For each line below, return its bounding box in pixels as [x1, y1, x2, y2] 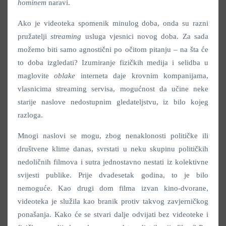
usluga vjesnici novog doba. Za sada [85, 32, 209, 41]
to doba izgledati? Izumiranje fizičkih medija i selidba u [18, 59, 208, 67]
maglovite [18, 72, 54, 80]
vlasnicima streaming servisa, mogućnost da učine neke [18, 85, 208, 93]
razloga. [18, 111, 43, 120]
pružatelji [18, 32, 51, 41]
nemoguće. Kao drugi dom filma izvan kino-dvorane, [18, 184, 208, 193]
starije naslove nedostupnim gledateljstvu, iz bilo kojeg [18, 98, 208, 106]
